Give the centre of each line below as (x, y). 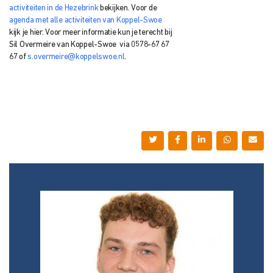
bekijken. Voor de (128, 8)
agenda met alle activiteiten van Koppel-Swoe (86, 20)
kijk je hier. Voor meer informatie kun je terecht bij (91, 32)
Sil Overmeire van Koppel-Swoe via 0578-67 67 (89, 44)
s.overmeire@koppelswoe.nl (76, 57)
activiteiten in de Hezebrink (54, 8)
